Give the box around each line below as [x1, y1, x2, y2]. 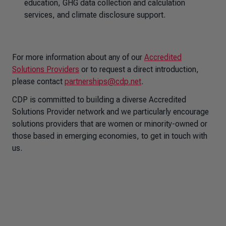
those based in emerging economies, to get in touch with [12, 131, 207, 141]
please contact [12, 77, 65, 86]
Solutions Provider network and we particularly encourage [12, 107, 209, 117]
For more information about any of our [12, 52, 144, 62]
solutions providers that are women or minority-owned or [12, 119, 207, 129]
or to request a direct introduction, [79, 65, 199, 74]
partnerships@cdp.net [65, 77, 141, 86]
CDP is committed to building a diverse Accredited [12, 95, 186, 104]
